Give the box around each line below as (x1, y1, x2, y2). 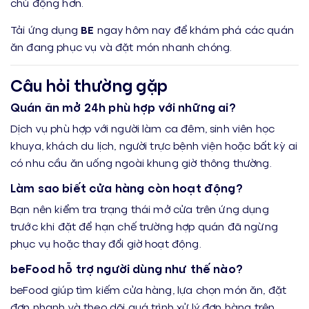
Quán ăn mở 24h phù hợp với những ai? (10, 100, 236, 114)
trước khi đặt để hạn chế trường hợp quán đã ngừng (10, 219, 278, 232)
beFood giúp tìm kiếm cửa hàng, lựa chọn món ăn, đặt (10, 283, 287, 296)
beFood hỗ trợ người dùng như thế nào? (10, 261, 243, 276)
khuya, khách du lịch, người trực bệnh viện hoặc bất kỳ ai (10, 139, 298, 152)
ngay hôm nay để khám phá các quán (94, 23, 294, 36)
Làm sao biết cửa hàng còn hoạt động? (10, 181, 243, 195)
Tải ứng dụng (10, 23, 81, 36)
